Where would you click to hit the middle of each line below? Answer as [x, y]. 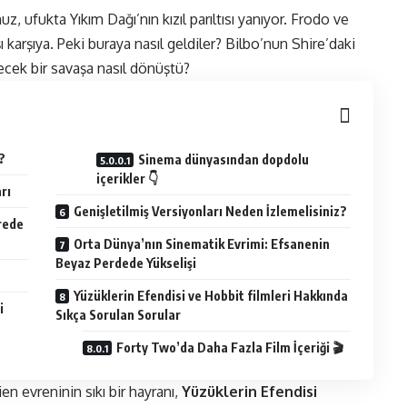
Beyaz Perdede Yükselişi [126, 263]
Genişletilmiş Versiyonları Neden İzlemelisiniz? [211, 212]
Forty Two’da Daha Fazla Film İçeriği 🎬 [230, 348]
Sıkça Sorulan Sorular [119, 315]
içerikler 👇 [128, 179]
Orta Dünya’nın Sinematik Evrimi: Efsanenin [202, 244]
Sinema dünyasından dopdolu [224, 160]
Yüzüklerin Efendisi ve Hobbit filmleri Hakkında [211, 296]
